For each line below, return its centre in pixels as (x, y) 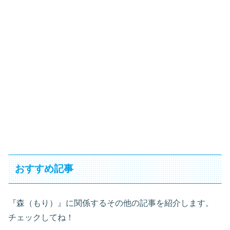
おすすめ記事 (44, 169)
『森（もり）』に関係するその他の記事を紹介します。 (111, 203)
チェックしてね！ (41, 217)
